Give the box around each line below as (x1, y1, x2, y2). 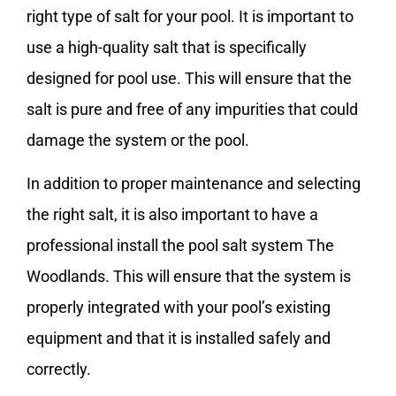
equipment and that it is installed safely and (27, 329, 331, 348)
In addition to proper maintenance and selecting (27, 174, 361, 194)
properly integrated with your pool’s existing (27, 298, 331, 317)
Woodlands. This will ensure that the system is (27, 267, 351, 286)
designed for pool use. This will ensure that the (27, 68, 352, 88)
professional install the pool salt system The (27, 236, 334, 255)
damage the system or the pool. (27, 130, 249, 149)
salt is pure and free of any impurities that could (27, 99, 358, 118)
